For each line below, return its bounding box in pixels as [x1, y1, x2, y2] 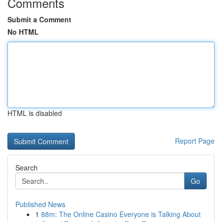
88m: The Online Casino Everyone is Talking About [41, 209, 201, 219]
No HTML [7, 27, 39, 37]
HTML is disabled [7, 108, 62, 118]
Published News [15, 199, 65, 209]
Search [15, 163, 38, 172]
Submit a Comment [7, 14, 71, 24]
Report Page [175, 136, 215, 146]
